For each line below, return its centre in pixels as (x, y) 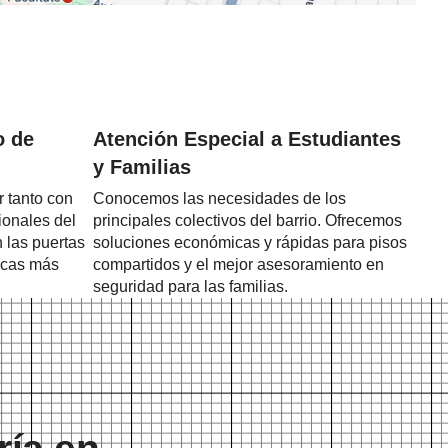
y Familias (142, 167)
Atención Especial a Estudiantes (247, 139)
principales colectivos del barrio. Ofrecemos (248, 221)
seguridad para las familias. (191, 287)
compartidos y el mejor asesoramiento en (239, 265)
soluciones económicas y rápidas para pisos (250, 243)
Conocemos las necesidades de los (220, 199)
